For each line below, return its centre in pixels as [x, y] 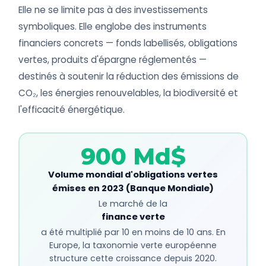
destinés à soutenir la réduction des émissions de [129, 77]
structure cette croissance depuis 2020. [133, 258]
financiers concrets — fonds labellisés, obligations [128, 43]
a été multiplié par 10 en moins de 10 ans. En [133, 232]
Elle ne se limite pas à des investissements [113, 10]
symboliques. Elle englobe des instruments [113, 27]
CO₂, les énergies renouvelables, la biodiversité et [129, 93]
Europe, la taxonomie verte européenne [133, 245]
